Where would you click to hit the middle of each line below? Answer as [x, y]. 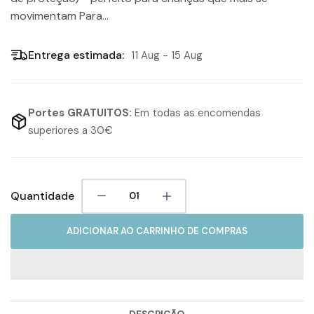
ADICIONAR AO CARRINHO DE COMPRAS [157, 231]
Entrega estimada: [76, 55]
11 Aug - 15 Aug [167, 56]
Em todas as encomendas [196, 112]
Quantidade [42, 196]
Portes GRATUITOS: [80, 112]
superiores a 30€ [70, 130]
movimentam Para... [60, 15]
